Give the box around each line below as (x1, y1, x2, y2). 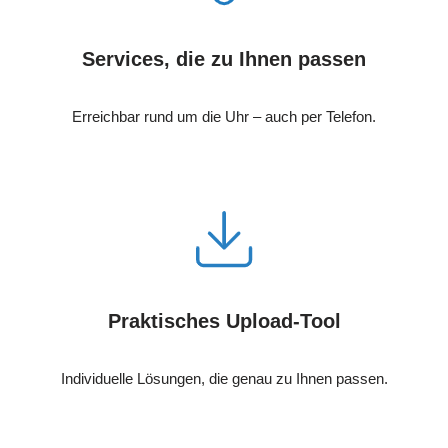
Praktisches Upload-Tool (107, 310, 341, 333)
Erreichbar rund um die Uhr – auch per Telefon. (72, 108, 376, 126)
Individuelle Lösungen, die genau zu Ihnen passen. (60, 370, 388, 388)
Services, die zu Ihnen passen (82, 48, 366, 71)
